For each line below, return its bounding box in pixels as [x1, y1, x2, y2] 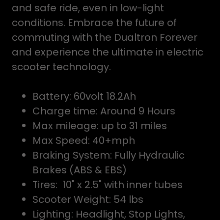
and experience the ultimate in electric [12, 45, 203, 59]
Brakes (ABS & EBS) [32, 163, 127, 177]
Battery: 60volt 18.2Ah [32, 89, 138, 103]
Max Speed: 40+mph [32, 134, 135, 147]
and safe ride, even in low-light [12, 1, 164, 15]
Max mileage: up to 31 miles [32, 119, 167, 133]
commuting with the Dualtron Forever [12, 30, 197, 44]
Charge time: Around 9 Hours [32, 104, 175, 118]
